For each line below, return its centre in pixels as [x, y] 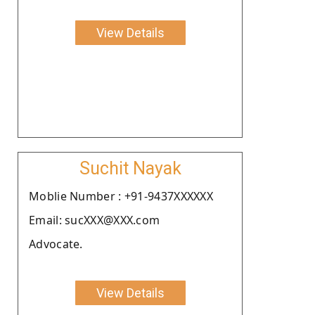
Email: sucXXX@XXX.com [95, 220]
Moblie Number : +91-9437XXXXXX [121, 196]
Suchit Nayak [130, 168]
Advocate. [56, 244]
